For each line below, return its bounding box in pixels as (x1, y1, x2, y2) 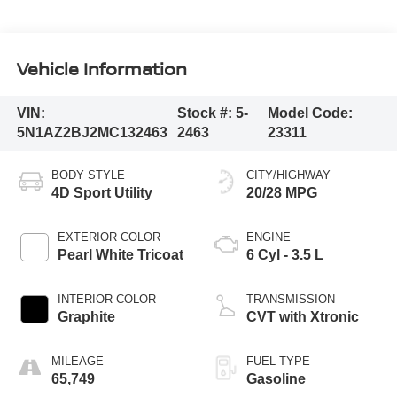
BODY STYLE (51, 167, 125, 182)
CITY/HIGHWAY (246, 167, 331, 182)
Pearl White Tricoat (57, 246, 183, 262)
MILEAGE (51, 354, 104, 368)
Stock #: (177, 105, 237, 121)
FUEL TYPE (246, 354, 310, 368)
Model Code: (268, 105, 354, 121)
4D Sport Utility (51, 184, 152, 200)
